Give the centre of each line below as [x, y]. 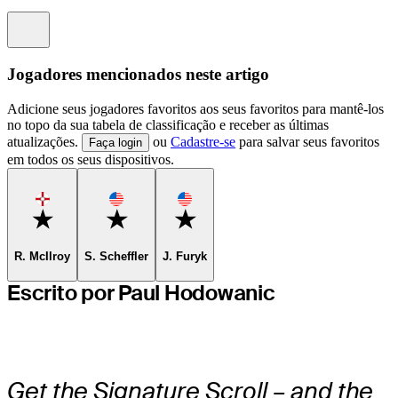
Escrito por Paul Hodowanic [141, 292]
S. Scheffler [116, 257]
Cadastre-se [203, 141]
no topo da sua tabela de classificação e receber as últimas [168, 124]
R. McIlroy [42, 257]
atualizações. [44, 141]
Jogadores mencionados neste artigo [138, 75]
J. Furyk [185, 257]
